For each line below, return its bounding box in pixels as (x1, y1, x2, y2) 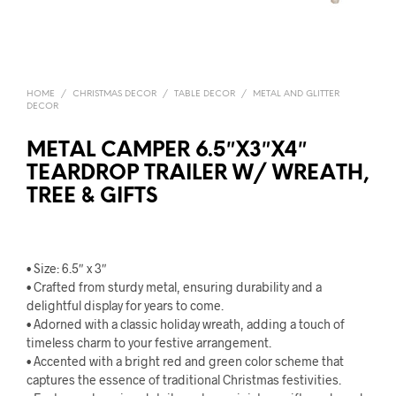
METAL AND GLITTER (253, 89, 339, 99)
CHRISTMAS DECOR (72, 89, 156, 99)
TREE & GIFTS (27, 187, 157, 208)
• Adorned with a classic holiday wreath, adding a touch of (27, 316, 345, 331)
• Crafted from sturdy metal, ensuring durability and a (27, 279, 322, 294)
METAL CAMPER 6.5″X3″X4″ (27, 141, 308, 162)
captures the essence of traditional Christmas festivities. (27, 372, 341, 387)
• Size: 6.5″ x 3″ (27, 261, 107, 276)
